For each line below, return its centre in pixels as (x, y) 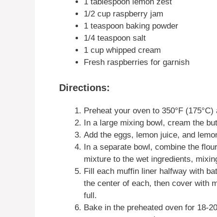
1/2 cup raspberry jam (124, 14)
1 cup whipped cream (122, 50)
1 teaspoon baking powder (131, 26)
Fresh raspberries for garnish (137, 62)
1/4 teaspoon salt (115, 38)
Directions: (85, 88)
